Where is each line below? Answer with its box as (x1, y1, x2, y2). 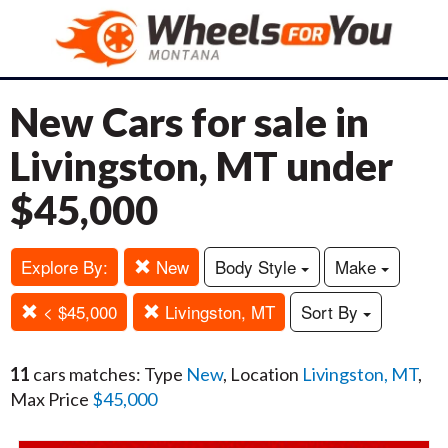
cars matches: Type (30, 363, 186, 385)
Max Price (10, 388, 92, 410)
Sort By (301, 299, 363, 324)
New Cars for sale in (10, 98, 369, 146)
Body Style (215, 254, 301, 279)
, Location (223, 363, 302, 385)
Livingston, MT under (10, 142, 393, 190)
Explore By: (21, 254, 108, 279)
